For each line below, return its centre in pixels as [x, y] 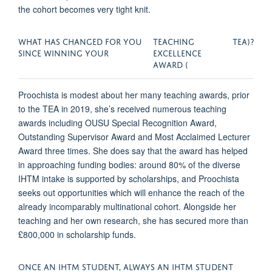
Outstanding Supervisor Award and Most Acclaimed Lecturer [134, 136]
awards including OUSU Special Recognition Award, [117, 122]
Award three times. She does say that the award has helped [133, 150]
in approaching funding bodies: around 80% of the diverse [129, 164]
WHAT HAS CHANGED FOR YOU [80, 40]
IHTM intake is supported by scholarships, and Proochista [129, 178]
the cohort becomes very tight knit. [84, 9]
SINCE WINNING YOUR [65, 52]
